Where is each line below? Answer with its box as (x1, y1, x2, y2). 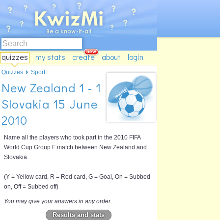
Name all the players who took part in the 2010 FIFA (4, 134, 140, 141)
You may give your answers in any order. (4, 198, 112, 205)
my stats (35, 52, 65, 62)
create (72, 52, 95, 62)
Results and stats (53, 211, 105, 219)
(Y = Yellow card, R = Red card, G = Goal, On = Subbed (4, 173, 150, 180)
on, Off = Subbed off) (4, 183, 58, 190)
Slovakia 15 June (1, 96, 98, 112)
